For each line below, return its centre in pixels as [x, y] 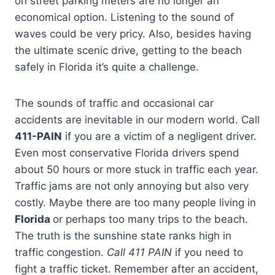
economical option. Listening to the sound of [124, 17]
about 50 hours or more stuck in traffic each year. [137, 169]
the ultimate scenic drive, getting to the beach [128, 50]
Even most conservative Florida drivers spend [127, 153]
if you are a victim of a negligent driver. [159, 136]
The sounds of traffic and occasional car [114, 103]
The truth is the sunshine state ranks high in [123, 235]
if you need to [207, 252]
